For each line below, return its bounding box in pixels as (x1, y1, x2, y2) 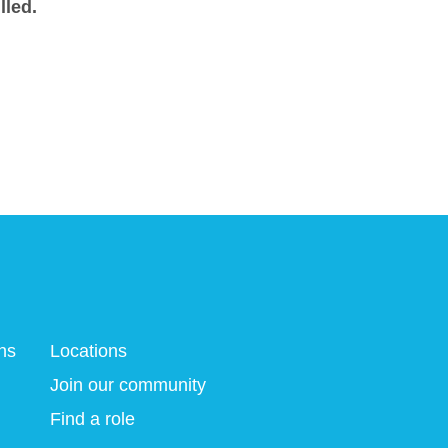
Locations (50, 340, 127, 361)
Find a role (50, 408, 135, 429)
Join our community (50, 374, 206, 395)
